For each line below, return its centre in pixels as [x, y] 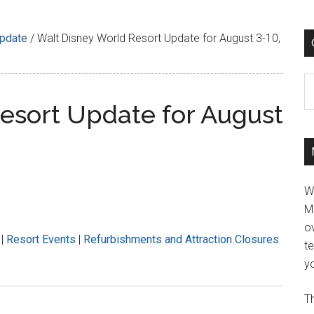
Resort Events [41, 239]
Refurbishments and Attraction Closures [181, 239]
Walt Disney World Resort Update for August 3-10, [157, 38]
